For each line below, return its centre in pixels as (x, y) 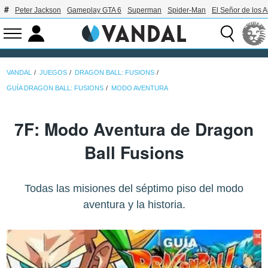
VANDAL (19, 72)
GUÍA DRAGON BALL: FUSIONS (55, 88)
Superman (144, 10)
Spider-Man (187, 10)
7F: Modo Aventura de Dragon (134, 129)
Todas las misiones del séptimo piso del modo (134, 189)
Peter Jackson (38, 10)
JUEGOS (54, 72)
